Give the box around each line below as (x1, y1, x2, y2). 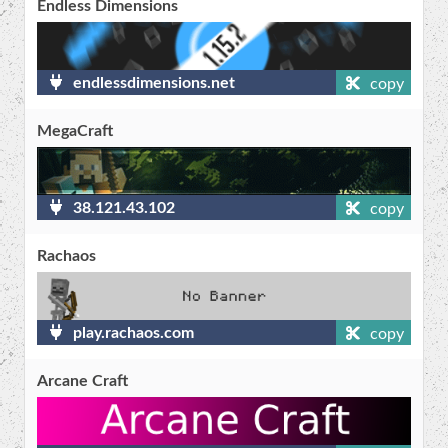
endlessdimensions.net (69, 75, 236, 92)
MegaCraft (37, 123, 113, 140)
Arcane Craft (37, 373, 128, 390)
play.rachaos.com (69, 325, 195, 342)
